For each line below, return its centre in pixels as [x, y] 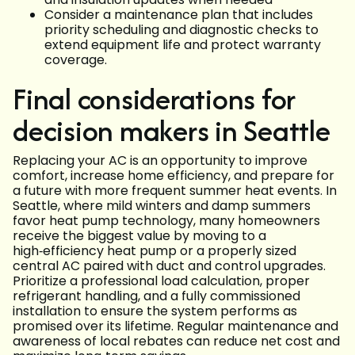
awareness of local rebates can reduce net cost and [176, 342]
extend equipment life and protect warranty [183, 45]
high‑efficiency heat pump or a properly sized [155, 251]
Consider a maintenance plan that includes [179, 15]
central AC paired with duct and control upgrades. [169, 266]
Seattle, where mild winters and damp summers [162, 206]
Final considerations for [155, 99]
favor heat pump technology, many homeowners [166, 221]
